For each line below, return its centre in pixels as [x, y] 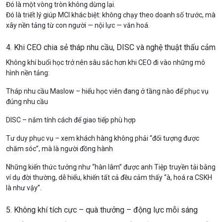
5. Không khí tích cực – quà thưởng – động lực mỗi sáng [102, 210]
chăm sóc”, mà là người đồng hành [59, 149]
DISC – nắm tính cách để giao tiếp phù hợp [71, 120]
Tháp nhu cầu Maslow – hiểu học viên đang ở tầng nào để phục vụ [107, 91]
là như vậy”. [24, 188]
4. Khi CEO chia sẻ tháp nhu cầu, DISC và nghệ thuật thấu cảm [111, 47]
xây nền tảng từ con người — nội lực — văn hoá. [78, 25]
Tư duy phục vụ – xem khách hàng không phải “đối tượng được [103, 138]
